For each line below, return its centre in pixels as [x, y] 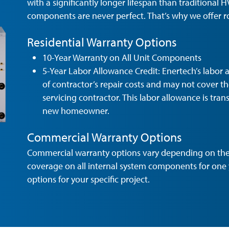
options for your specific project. [89, 179]
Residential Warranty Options [102, 42]
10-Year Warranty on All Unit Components [122, 58]
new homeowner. [76, 111]
